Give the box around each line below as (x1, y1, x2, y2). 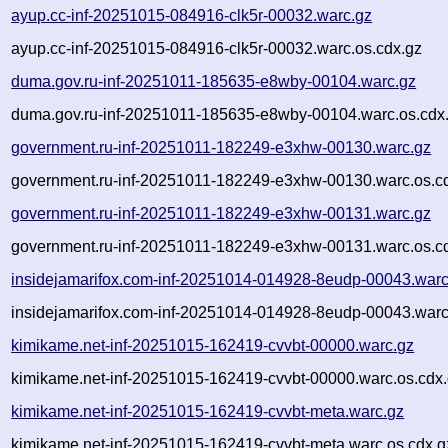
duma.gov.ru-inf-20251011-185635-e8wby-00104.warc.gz (11, 72, 417, 90)
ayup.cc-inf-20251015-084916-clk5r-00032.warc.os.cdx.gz (11, 39, 423, 57)
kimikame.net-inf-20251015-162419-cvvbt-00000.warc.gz (11, 336, 415, 354)
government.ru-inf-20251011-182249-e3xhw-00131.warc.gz (11, 204, 432, 222)
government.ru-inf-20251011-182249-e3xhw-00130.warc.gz (11, 138, 432, 156)
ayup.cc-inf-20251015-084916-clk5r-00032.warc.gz (11, 6, 373, 24)
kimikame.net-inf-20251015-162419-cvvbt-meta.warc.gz (11, 402, 405, 420)
